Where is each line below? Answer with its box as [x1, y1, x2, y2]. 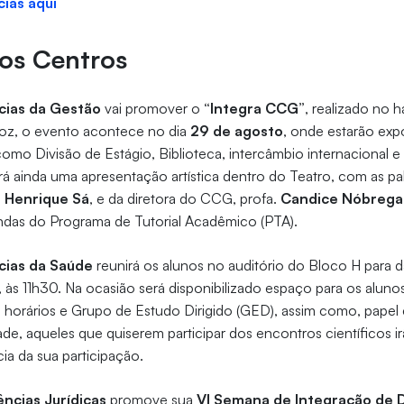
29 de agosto [190, 122, 284, 141]
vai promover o [101, 99, 205, 118]
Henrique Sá [5, 189, 90, 208]
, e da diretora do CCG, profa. [89, 189, 281, 208]
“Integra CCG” [204, 99, 306, 118]
